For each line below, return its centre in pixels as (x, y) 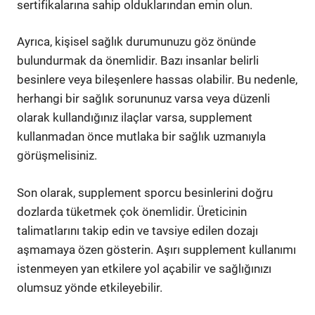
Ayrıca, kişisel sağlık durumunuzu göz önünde (136, 41)
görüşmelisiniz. (57, 155)
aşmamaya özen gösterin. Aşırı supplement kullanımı (156, 249)
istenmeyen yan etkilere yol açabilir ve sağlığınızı (144, 268)
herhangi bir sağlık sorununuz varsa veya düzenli (143, 98)
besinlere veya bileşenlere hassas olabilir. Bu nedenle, (157, 79)
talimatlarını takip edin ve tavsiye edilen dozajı (137, 230)
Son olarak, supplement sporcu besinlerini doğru (145, 192)
